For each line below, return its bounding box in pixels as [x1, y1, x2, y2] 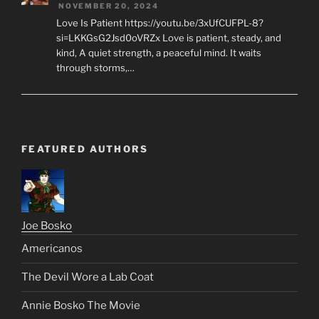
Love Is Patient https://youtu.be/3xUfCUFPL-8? [56, 16, 263, 28]
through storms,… [56, 61, 135, 73]
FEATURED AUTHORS [21, 143, 149, 155]
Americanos [21, 242, 83, 256]
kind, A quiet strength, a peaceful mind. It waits [56, 46, 261, 58]
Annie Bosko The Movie [21, 299, 140, 313]
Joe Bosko [21, 219, 72, 232]
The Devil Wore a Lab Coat [21, 271, 154, 284]
